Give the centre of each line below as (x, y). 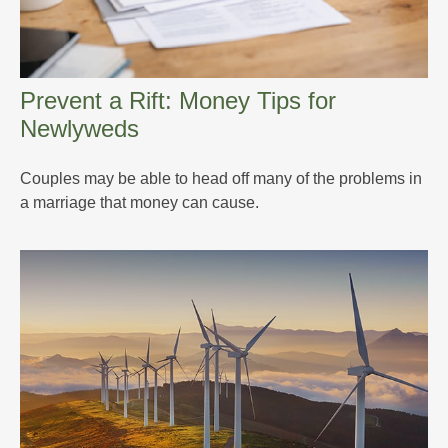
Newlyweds (79, 128)
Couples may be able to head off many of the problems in (221, 178)
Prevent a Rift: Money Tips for (178, 100)
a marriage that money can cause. (139, 202)
